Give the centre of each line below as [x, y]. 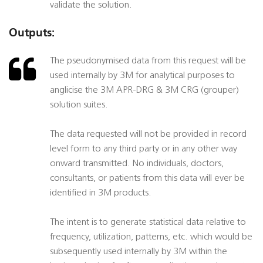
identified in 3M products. [101, 193]
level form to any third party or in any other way [144, 149]
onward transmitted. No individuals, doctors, [137, 164]
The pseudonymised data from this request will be [148, 61]
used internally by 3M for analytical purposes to [142, 76]
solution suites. [79, 105]
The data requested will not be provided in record [148, 135]
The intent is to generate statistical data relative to [148, 223]
